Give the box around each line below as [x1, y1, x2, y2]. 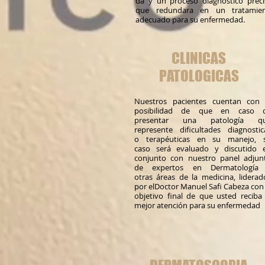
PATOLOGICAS [159, 67, 239, 85]
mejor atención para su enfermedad [134, 200, 260, 211]
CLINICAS [172, 49, 226, 67]
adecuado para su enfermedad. [135, 14, 245, 25]
